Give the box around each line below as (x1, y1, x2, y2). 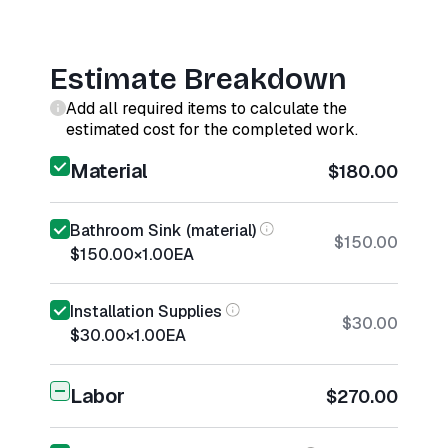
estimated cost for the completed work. (66, 119, 358, 140)
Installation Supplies (70, 301, 222, 322)
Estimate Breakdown (50, 61, 347, 97)
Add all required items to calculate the (66, 98, 347, 119)
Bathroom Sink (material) (70, 220, 256, 241)
